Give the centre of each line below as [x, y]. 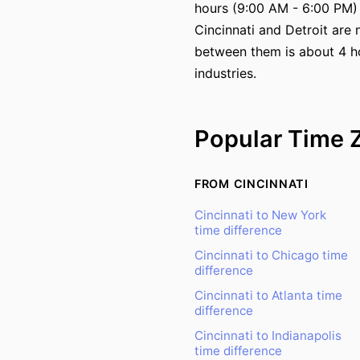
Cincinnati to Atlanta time [268, 295]
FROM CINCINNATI [252, 184]
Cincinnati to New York [260, 215]
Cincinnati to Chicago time [271, 255]
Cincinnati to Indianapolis [268, 335]
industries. [225, 73]
